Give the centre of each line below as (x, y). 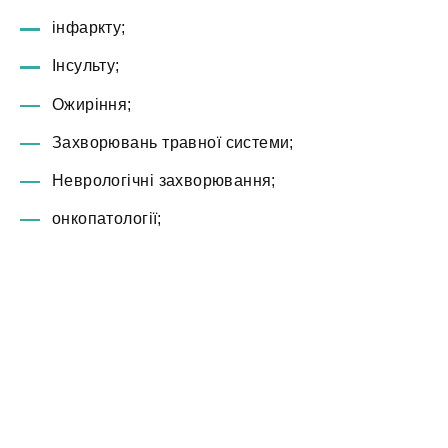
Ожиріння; (92, 104)
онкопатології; (107, 219)
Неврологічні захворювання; (164, 180)
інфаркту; (89, 28)
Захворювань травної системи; (173, 142)
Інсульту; (86, 66)
